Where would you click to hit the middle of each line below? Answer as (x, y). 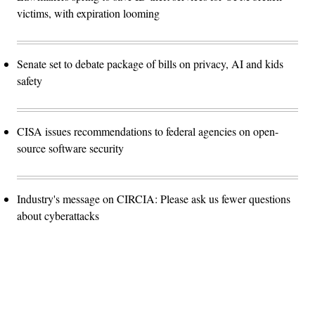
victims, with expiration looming (88, 13)
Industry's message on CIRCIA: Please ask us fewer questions (154, 198)
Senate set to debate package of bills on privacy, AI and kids (150, 63)
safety (31, 80)
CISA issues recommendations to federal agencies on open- (148, 131)
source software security (70, 148)
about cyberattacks (58, 215)
